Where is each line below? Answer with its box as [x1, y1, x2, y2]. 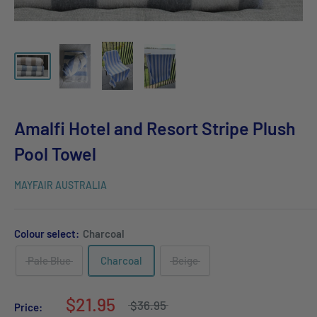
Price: [14, 301, 42, 314]
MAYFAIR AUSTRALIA [14, 179, 107, 192]
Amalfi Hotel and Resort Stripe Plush [14, 117, 296, 139]
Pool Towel [14, 143, 96, 165]
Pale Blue [28, 254, 71, 267]
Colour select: [14, 227, 81, 241]
